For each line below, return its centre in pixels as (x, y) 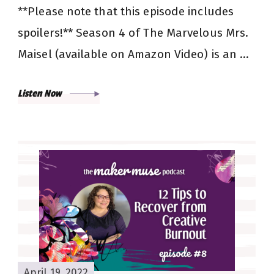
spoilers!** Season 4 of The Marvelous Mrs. (133, 33)
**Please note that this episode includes (126, 12)
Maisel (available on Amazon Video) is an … (134, 54)
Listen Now (41, 94)
